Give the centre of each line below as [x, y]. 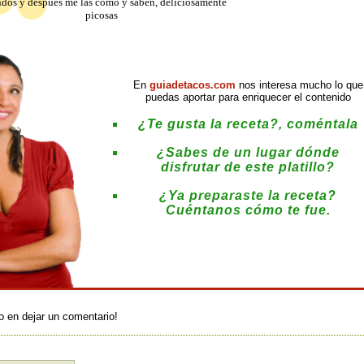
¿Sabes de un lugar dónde [248, 152]
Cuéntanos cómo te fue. [248, 210]
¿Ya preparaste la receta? [248, 195]
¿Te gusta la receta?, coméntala [248, 124]
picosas [101, 15]
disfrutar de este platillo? [248, 167]
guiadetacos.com [192, 85]
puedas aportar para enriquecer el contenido [248, 97]
